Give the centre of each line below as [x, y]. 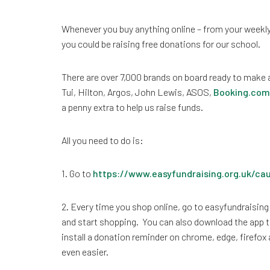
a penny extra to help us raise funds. [132, 107]
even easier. [85, 252]
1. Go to [77, 173]
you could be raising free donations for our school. [161, 44]
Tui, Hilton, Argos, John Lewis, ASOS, [137, 92]
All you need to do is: [102, 140]
